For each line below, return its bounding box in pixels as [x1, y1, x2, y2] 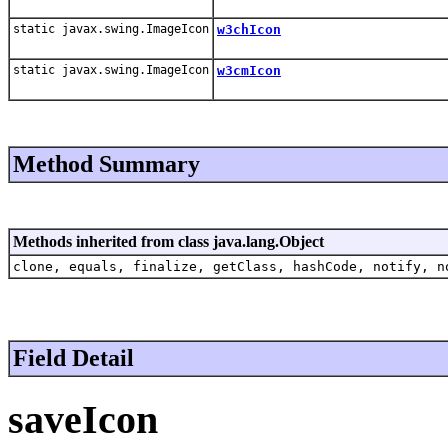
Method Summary [13, 150, 200, 177]
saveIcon [8, 396, 158, 442]
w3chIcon [217, 21, 281, 37]
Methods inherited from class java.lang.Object [13, 232, 324, 250]
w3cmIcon [217, 62, 281, 78]
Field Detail [13, 344, 134, 371]
